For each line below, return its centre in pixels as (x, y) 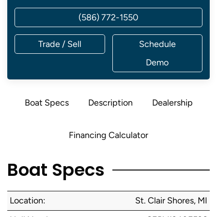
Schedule (157, 44)
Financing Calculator (108, 135)
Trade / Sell (60, 44)
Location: (28, 201)
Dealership (172, 103)
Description (110, 103)
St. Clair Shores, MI (171, 201)
